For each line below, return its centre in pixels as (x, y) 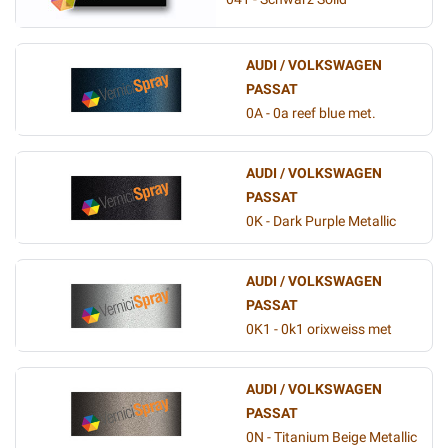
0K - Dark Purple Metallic (321, 221)
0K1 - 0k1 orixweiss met (319, 329)
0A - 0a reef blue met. (311, 113)
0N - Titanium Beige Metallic (331, 437)
